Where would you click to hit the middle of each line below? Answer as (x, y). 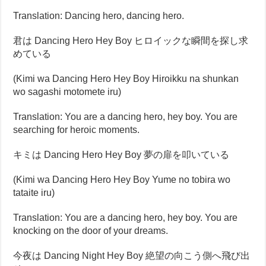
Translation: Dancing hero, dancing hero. (99, 16)
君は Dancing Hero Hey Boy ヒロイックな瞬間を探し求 (131, 41)
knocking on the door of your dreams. (91, 231)
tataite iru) (34, 193)
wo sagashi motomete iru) (67, 92)
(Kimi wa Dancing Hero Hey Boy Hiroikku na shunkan (126, 79)
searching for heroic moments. (77, 130)
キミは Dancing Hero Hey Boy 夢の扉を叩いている (121, 155)
